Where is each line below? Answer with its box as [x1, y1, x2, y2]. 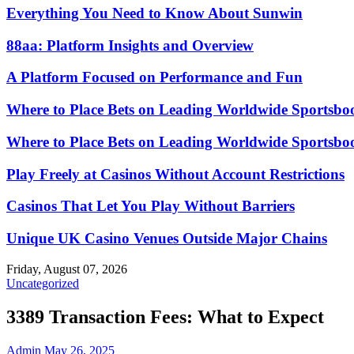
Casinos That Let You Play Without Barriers [6, 198, 295, 215]
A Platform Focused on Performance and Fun [6, 69, 303, 86]
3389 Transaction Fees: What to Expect [6, 306, 324, 327]
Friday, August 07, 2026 [6, 262, 127, 276]
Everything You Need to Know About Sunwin [6, 4, 303, 21]
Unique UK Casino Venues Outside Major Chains [6, 230, 327, 247]
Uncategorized [6, 276, 79, 290]
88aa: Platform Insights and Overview [6, 36, 254, 54]
